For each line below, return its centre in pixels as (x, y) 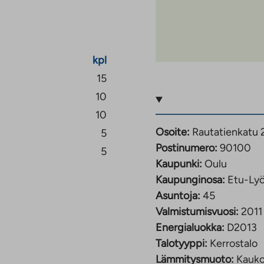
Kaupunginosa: (190, 180)
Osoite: (173, 132)
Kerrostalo (234, 244)
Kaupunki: (179, 164)
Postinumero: (187, 148)
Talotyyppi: (181, 244)
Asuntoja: (178, 196)
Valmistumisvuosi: (197, 212)
